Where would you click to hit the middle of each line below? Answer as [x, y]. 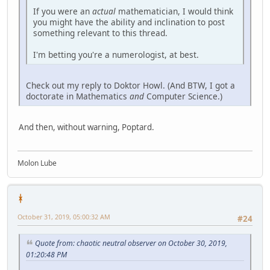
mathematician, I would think [174, 11]
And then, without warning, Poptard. [86, 127]
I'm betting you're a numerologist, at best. [116, 55]
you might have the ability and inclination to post [129, 22]
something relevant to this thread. [100, 33]
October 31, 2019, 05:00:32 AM [64, 216]
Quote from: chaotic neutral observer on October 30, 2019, [131, 243]
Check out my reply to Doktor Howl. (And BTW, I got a [130, 86]
